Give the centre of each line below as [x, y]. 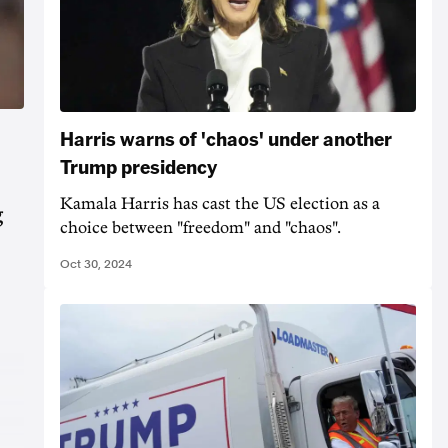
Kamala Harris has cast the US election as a [220, 203]
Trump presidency [138, 165]
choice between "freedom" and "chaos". [200, 227]
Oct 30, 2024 [96, 263]
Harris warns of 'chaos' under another [226, 137]
